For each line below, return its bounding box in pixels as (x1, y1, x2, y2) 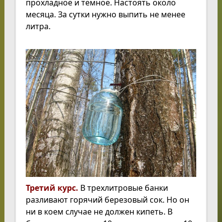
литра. (25, 21, 51, 32)
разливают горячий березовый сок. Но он (25, 194, 189, 206)
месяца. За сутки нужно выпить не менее (25, 9, 185, 20)
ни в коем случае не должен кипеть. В (25, 206, 172, 218)
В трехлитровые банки (78, 182, 168, 194)
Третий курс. (25, 182, 78, 194)
